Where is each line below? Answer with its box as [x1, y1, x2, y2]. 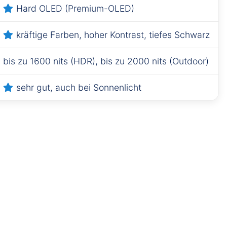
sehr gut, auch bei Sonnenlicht [16, 82, 141, 93]
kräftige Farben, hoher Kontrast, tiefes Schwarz [16, 29, 210, 40]
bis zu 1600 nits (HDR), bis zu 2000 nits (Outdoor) [3, 55, 209, 66]
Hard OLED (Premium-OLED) [16, 3, 134, 14]
